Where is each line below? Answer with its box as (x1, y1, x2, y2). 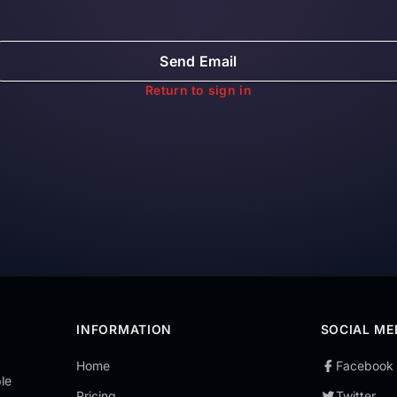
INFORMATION (76, 322, 173, 337)
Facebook (336, 358, 394, 373)
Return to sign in (145, 82, 252, 97)
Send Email (160, 52, 237, 70)
